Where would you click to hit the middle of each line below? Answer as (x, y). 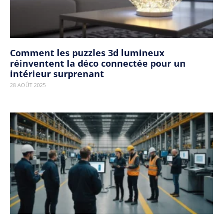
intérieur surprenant (57, 74)
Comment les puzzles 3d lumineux (87, 53)
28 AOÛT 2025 (28, 85)
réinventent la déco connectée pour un (98, 63)
